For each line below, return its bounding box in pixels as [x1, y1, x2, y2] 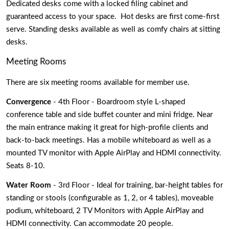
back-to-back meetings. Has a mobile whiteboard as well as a [6, 136, 211, 144]
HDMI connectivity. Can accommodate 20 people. [6, 220, 175, 228]
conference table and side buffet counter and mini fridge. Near [6, 110, 213, 119]
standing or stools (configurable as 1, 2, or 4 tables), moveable [6, 194, 214, 202]
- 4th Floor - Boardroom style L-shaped [51, 98, 185, 106]
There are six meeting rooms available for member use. [6, 78, 192, 86]
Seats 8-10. [6, 162, 45, 170]
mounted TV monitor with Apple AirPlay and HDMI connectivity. [6, 149, 221, 157]
